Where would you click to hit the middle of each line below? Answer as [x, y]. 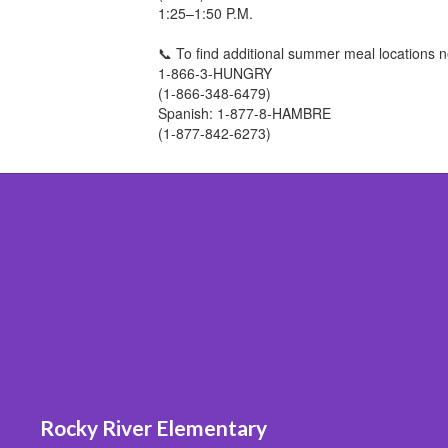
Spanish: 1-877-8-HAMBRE [245, 112]
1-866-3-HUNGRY [215, 72]
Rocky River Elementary [153, 427]
